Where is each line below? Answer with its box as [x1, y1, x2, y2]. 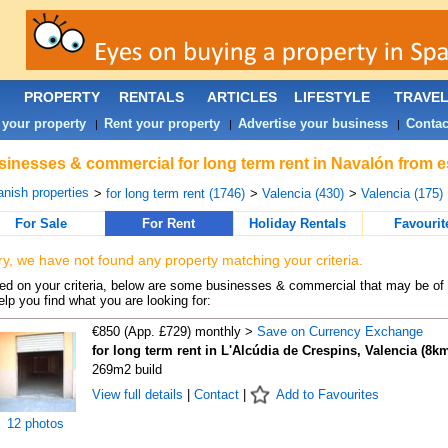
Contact [193, 387, 239, 402]
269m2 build [91, 362, 162, 377]
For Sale [14, 216, 67, 231]
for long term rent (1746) [105, 186, 245, 201]
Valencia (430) [261, 186, 344, 201]
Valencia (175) [360, 186, 443, 201]
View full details [91, 387, 187, 402]
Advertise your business [237, 116, 388, 131]
